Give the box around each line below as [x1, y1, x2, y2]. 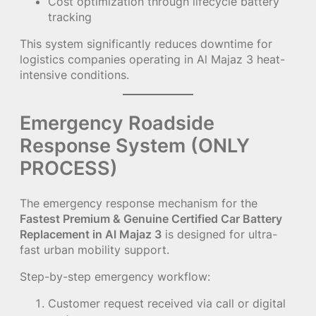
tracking [48, 9, 92, 24]
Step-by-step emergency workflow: [20, 269, 210, 284]
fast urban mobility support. [20, 242, 169, 257]
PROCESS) [20, 156, 118, 181]
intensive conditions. [20, 68, 129, 83]
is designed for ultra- [162, 226, 277, 241]
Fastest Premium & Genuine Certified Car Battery [20, 211, 282, 226]
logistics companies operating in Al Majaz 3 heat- [20, 52, 285, 67]
